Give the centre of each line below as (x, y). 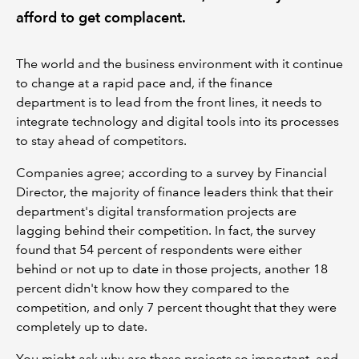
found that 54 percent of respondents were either (159, 249)
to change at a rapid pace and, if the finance (144, 83)
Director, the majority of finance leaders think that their (175, 192)
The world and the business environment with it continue (179, 63)
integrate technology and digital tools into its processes (177, 121)
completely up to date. (82, 326)
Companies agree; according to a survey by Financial (171, 172)
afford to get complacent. (101, 17)
